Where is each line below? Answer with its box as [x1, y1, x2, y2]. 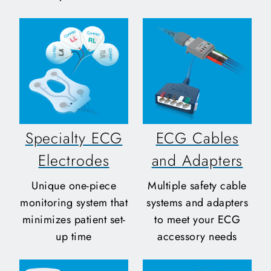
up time [56, 229, 92, 245]
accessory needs [157, 229, 237, 245]
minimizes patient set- [22, 212, 126, 228]
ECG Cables [155, 126, 239, 149]
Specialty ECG [25, 126, 123, 149]
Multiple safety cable [148, 178, 247, 194]
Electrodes [38, 149, 109, 171]
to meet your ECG [154, 212, 240, 228]
